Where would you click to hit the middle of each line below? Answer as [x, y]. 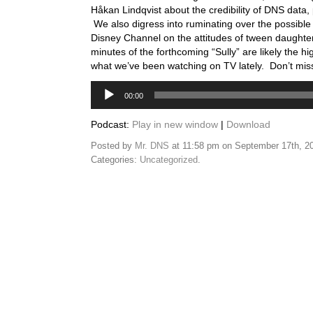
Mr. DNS [152, 145]
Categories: [115, 159]
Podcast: [111, 124]
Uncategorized [169, 159]
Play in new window [175, 124]
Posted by [113, 145]
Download [248, 124]
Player [102, 99]
